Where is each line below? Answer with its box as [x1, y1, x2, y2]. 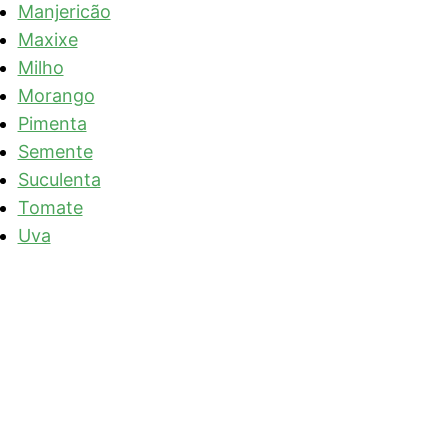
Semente [17, 140, 93, 162]
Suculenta [17, 168, 101, 190]
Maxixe [17, 28, 78, 50]
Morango [17, 84, 95, 106]
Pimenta [17, 112, 87, 134]
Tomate [17, 196, 83, 218]
